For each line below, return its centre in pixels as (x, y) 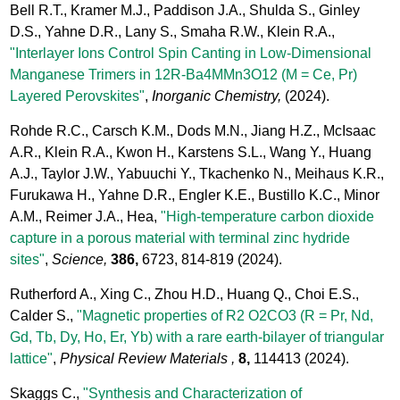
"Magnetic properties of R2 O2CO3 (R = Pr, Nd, (225, 316)
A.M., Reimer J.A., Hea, (86, 217)
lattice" (32, 359)
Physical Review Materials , (148, 359)
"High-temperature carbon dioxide (268, 217)
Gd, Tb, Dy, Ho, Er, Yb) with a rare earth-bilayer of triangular (197, 337)
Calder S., (44, 316)
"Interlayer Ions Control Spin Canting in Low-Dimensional (191, 54)
